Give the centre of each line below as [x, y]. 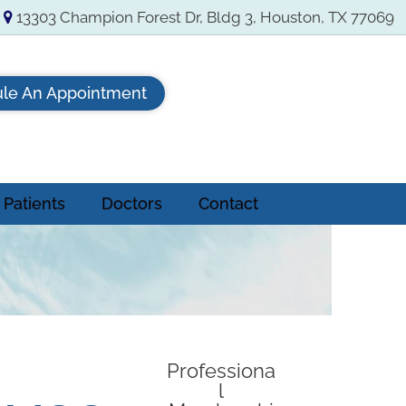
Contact [228, 203]
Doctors [131, 203]
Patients [34, 203]
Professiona [221, 370]
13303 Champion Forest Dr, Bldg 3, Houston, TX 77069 [203, 17]
